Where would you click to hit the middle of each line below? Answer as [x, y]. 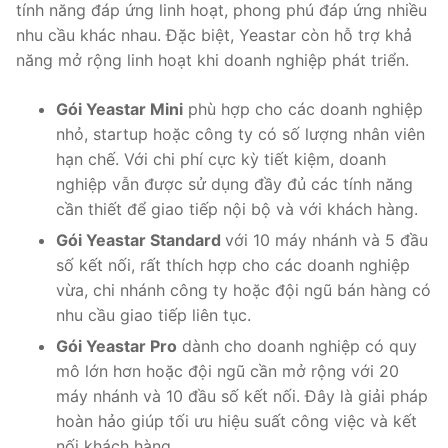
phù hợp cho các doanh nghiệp [303, 109]
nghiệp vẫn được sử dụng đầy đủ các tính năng [234, 184]
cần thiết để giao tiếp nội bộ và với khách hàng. [237, 209]
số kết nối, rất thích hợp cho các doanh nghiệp [233, 265]
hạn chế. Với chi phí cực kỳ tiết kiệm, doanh [221, 159]
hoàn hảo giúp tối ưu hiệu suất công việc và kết [236, 421]
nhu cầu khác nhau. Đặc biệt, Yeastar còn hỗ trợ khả [214, 35]
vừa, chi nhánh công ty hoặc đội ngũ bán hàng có [243, 290]
